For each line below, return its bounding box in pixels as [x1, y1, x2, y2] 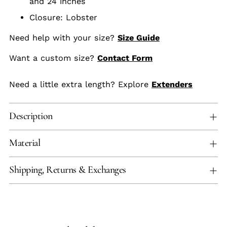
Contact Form [97, 53, 153, 63]
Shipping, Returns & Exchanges [9, 163, 126, 176]
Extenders [152, 79, 193, 89]
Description [9, 109, 53, 122]
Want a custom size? [9, 53, 97, 63]
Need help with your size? [9, 32, 118, 43]
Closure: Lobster [29, 12, 97, 22]
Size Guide [118, 32, 160, 43]
